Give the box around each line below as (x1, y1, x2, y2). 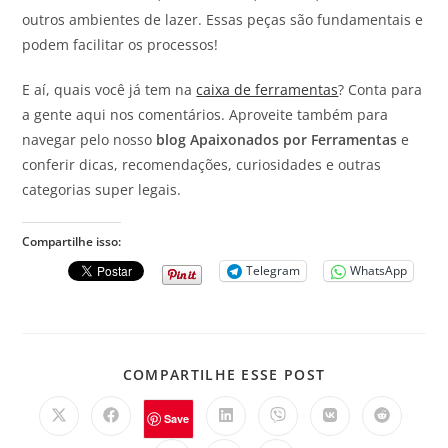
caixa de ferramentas (196, 79, 339, 99)
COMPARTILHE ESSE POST (122, 364, 326, 384)
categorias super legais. (22, 179, 182, 199)
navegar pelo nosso (22, 129, 157, 149)
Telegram (246, 262, 301, 280)
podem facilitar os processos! (22, 34, 219, 54)
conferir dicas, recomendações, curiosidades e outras (22, 154, 382, 174)
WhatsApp (350, 262, 408, 280)
